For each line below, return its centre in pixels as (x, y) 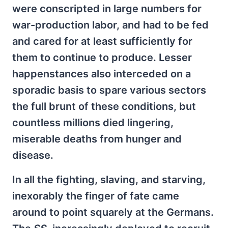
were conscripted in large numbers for (107, 8)
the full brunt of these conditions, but (104, 106)
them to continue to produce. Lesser (102, 57)
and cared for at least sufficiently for (102, 41)
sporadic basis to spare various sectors (109, 90)
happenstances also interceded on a (102, 74)
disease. (33, 155)
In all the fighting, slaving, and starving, (109, 179)
